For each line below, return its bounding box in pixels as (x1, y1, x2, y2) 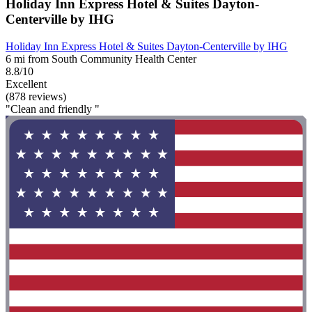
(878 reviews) (6, 90, 66, 102)
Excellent (6, 77, 47, 90)
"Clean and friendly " (6, 102, 100, 115)
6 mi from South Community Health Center (6, 52, 196, 65)
